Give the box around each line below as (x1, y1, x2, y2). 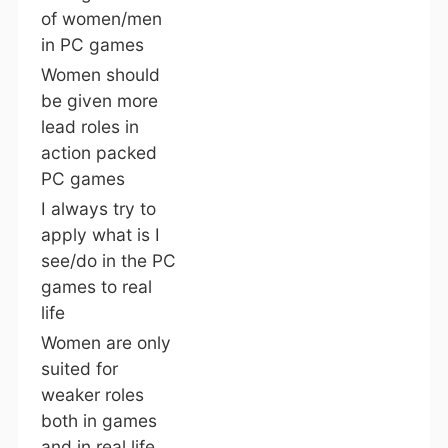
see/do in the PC (40, 250, 176, 272)
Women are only (40, 332, 171, 354)
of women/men (40, 8, 162, 30)
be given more (40, 90, 158, 112)
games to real (40, 276, 152, 298)
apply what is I (40, 224, 160, 246)
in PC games (40, 34, 144, 56)
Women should (40, 64, 160, 86)
